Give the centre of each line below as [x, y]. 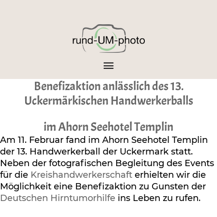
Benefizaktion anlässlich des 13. [108, 86]
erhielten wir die [169, 175]
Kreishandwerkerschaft [81, 175]
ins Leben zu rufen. [158, 198]
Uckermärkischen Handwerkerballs [108, 101]
